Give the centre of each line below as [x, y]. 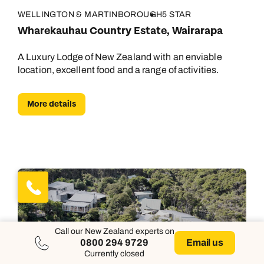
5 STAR [177, 14]
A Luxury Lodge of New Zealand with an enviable [120, 57]
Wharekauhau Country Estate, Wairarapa [120, 31]
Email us [205, 242]
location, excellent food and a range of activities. [118, 70]
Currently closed [115, 254]
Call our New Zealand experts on [114, 231]
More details [52, 104]
